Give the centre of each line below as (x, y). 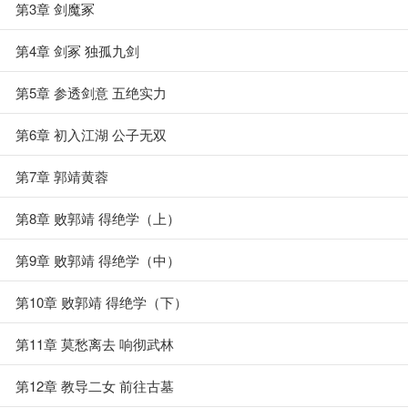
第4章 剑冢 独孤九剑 (77, 51)
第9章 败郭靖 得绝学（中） (98, 260)
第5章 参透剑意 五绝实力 (91, 92)
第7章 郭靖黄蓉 (62, 176)
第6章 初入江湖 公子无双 (91, 134)
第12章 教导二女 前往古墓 (95, 386)
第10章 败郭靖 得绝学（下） (102, 302)
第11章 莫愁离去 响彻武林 (95, 344)
